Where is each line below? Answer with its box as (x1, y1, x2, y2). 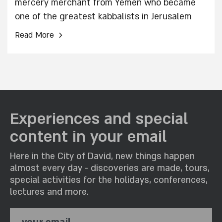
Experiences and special (10, 109, 188, 129)
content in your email (10, 126, 166, 147)
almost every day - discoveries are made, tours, (10, 163, 210, 174)
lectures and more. (10, 186, 89, 198)
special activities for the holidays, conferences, (10, 174, 208, 186)
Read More (15, 29, 54, 41)
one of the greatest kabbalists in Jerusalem (15, 11, 192, 22)
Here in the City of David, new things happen (10, 151, 195, 162)
